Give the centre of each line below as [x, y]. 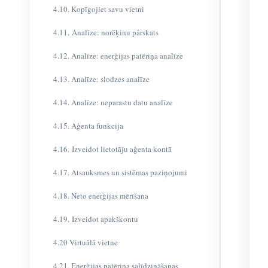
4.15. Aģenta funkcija [88, 126]
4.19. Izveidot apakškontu [96, 219]
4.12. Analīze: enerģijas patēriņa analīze [118, 56]
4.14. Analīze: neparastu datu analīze [113, 102]
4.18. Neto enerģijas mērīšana [101, 196]
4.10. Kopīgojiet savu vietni [99, 9]
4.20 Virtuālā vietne [86, 242]
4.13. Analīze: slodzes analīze [101, 79]
